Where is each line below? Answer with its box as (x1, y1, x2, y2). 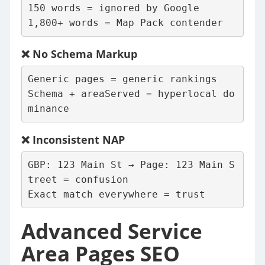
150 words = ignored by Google (27, 2, 199, 14)
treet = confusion (27, 174, 128, 186)
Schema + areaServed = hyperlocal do (27, 88, 235, 100)
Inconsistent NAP (33, 132, 125, 147)
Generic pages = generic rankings (27, 73, 217, 85)
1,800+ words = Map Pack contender (27, 17, 223, 29)
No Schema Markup (33, 46, 137, 61)
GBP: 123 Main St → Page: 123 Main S (27, 159, 235, 171)
